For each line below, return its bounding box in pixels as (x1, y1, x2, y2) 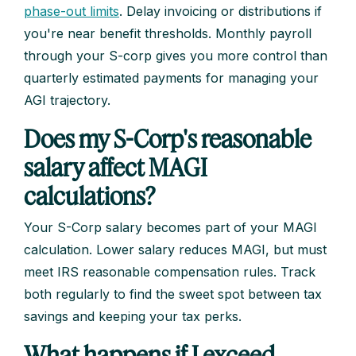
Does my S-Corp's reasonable (24, 124, 311, 153)
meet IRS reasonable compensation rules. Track (24, 264, 315, 281)
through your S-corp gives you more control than (24, 48, 327, 64)
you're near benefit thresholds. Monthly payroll (24, 25, 311, 42)
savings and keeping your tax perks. (24, 308, 242, 325)
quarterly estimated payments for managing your (24, 70, 319, 87)
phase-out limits (24, 3, 119, 20)
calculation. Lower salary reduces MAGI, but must (24, 242, 327, 258)
